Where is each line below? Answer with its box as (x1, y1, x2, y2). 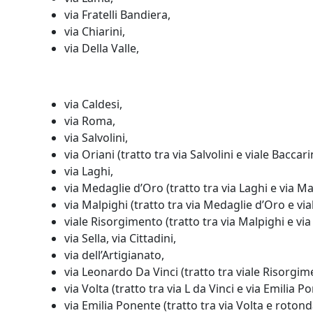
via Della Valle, (64, 41, 139, 56)
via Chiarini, (64, 24, 125, 39)
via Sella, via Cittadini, (64, 231, 176, 246)
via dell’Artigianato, (64, 247, 164, 263)
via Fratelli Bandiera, (64, 7, 170, 22)
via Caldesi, (64, 96, 122, 112)
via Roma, (64, 113, 115, 129)
